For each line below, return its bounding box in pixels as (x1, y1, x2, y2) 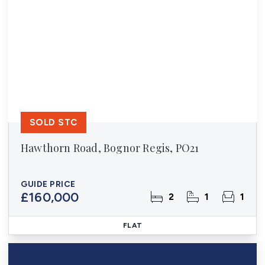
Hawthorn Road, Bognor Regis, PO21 (21, 141, 199, 155)
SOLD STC (30, 117, 77, 128)
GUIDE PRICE (21, 179, 76, 189)
